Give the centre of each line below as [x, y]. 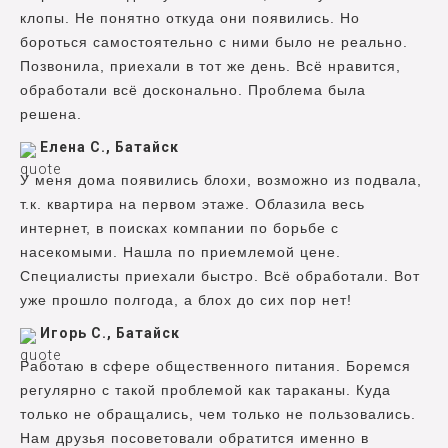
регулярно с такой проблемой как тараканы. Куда [205, 389]
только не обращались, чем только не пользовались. [218, 413]
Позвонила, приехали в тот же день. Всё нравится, [210, 65]
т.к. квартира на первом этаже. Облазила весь [192, 203]
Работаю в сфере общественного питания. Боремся [215, 365]
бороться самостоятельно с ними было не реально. [214, 41]
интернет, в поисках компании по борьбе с [179, 227]
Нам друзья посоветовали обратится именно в [194, 437]
